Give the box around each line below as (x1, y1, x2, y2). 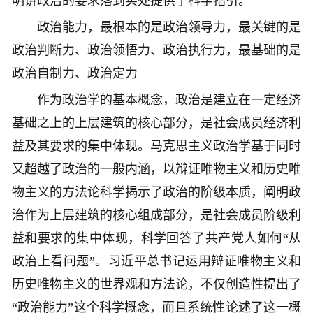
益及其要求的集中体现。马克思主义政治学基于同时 (12, 139, 301, 154)
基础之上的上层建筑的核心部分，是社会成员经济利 (12, 116, 301, 131)
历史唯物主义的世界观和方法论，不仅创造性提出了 (12, 277, 301, 292)
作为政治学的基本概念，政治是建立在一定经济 (12, 93, 301, 108)
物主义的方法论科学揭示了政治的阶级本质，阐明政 (12, 185, 301, 200)
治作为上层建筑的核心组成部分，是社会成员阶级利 (12, 208, 301, 223)
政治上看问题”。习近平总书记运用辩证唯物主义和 (12, 254, 301, 269)
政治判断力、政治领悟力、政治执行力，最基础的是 (12, 43, 301, 58)
